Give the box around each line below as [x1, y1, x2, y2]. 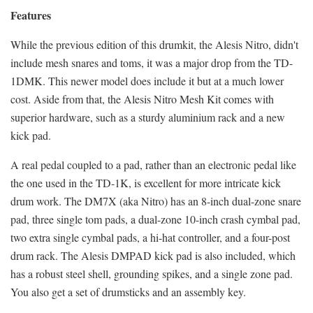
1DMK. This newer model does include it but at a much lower [10, 73, 284, 88]
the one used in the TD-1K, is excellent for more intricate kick [10, 175, 281, 190]
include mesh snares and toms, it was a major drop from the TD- [10, 54, 293, 70]
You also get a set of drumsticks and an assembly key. [10, 284, 246, 299]
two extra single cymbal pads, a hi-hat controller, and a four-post [10, 229, 290, 245]
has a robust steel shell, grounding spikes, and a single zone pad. [10, 265, 293, 281]
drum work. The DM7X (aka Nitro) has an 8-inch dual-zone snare [10, 193, 301, 208]
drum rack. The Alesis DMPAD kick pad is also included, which [10, 247, 296, 263]
